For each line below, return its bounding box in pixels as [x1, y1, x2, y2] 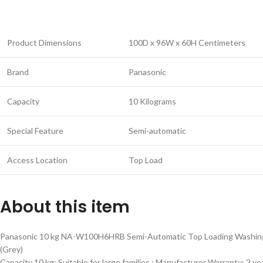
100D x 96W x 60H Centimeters [129, 38, 245, 48]
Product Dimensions [7, 38, 82, 48]
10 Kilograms [129, 96, 176, 106]
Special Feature [7, 126, 63, 136]
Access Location [7, 155, 68, 165]
